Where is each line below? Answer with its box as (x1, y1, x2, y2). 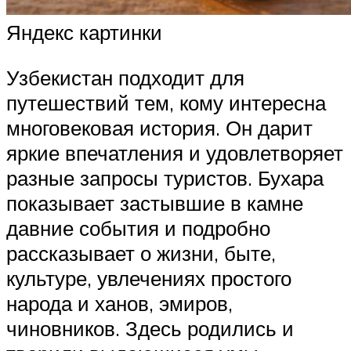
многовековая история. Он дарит (6, 114, 313, 140)
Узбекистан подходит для (6, 64, 244, 90)
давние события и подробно (6, 215, 270, 241)
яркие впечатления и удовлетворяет (6, 139, 343, 165)
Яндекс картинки (6, 20, 162, 45)
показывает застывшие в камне (6, 190, 303, 215)
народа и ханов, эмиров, (6, 290, 233, 316)
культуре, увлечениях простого (6, 265, 291, 291)
